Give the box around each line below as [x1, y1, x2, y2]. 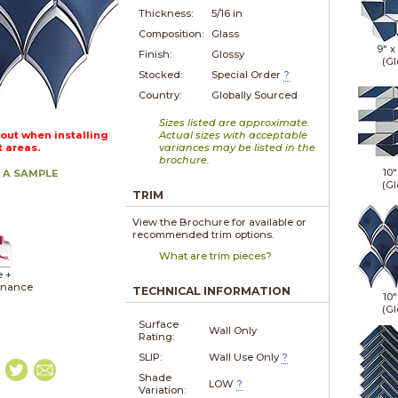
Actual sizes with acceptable [159, 128, 308, 141]
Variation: [139, 383, 187, 396]
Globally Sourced [211, 88, 298, 101]
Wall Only [209, 323, 258, 337]
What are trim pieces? [159, 249, 273, 262]
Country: [139, 88, 182, 101]
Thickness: [139, 6, 194, 20]
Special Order [211, 68, 282, 81]
